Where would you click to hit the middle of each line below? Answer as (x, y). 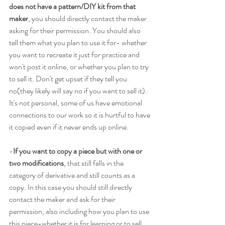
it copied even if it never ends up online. (69, 127)
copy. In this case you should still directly (71, 187)
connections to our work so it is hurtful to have (80, 115)
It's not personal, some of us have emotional (76, 103)
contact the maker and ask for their (63, 199)
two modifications (36, 163)
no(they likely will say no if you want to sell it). (79, 91)
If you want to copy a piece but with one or (78, 151)
